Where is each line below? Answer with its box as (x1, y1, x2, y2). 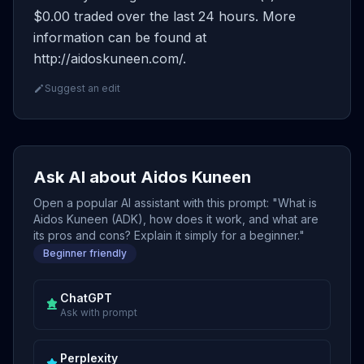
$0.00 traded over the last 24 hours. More (33, 8, 296, 24)
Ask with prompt (60, 306, 137, 318)
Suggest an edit (45, 82, 120, 94)
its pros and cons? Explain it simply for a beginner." (33, 228, 305, 242)
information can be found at (33, 29, 206, 45)
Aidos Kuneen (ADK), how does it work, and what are (33, 212, 318, 226)
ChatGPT (60, 291, 112, 305)
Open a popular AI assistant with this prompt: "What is (33, 196, 317, 210)
